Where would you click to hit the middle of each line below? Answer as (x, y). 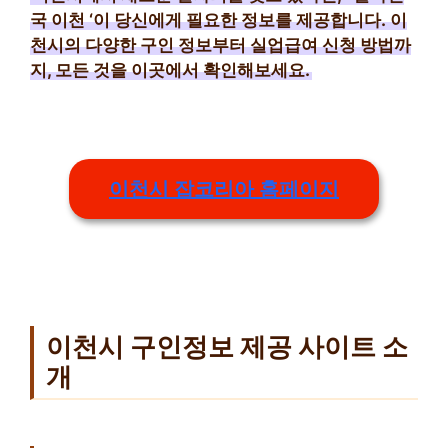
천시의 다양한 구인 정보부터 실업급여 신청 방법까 (220, 44)
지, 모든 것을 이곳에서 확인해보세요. (170, 69)
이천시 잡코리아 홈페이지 (223, 188)
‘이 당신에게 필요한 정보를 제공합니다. (237, 19)
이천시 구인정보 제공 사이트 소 (227, 346)
